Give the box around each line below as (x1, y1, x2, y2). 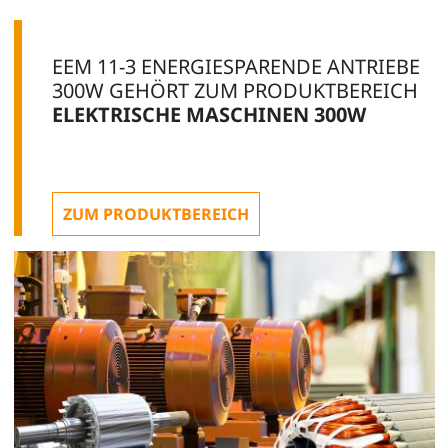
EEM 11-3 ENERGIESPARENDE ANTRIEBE (51, 53, 420, 80)
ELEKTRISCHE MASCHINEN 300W (51, 101, 366, 128)
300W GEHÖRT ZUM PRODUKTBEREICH (51, 77, 418, 104)
